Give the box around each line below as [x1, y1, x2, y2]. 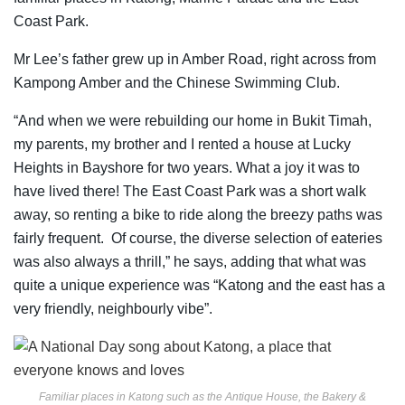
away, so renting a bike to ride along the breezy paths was [14, 207, 382, 223]
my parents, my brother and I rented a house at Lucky [14, 137, 351, 153]
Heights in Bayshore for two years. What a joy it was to [14, 160, 360, 176]
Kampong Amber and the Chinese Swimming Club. [14, 75, 340, 91]
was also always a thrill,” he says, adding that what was [14, 254, 366, 270]
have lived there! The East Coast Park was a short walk [14, 184, 366, 200]
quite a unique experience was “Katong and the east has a [14, 278, 385, 294]
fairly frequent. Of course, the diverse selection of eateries [14, 231, 382, 247]
